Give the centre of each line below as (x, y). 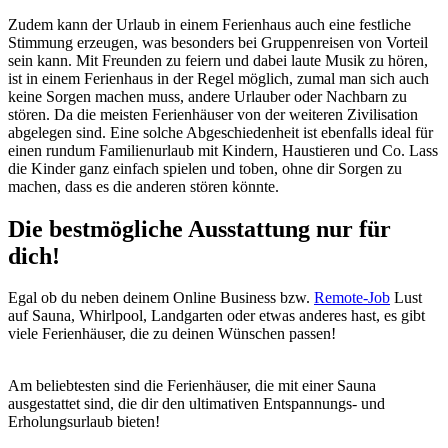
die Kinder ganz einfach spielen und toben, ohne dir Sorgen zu (205, 168)
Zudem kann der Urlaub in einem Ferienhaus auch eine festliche (209, 24)
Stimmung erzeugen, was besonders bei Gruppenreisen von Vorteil (218, 42)
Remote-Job (352, 298)
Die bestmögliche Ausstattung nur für (199, 228)
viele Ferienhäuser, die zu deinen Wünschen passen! (174, 334)
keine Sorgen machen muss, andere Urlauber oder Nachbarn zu (207, 96)
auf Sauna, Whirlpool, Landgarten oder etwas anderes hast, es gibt (216, 316)
